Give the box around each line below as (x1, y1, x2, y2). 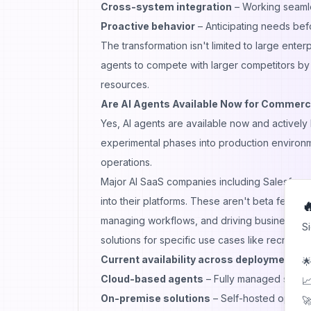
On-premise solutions (101, 292, 210, 304)
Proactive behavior (101, 19, 195, 32)
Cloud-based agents (101, 272, 203, 285)
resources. (101, 78, 149, 90)
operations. (101, 155, 152, 168)
